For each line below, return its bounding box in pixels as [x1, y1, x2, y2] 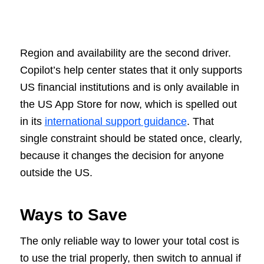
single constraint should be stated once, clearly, [19, 132, 242, 144]
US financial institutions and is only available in [19, 81, 239, 93]
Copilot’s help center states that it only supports [19, 64, 242, 76]
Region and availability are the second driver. [19, 47, 231, 59]
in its [19, 115, 45, 127]
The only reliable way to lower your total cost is [19, 235, 239, 247]
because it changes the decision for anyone [19, 149, 224, 161]
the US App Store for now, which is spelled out [19, 98, 237, 110]
